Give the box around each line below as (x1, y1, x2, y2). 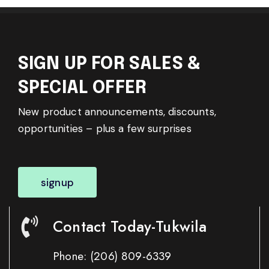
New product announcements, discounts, (18, 105, 216, 119)
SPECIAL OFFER (18, 79, 147, 98)
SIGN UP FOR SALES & (18, 55, 201, 74)
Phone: (53, 247, 91, 264)
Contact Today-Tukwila (53, 215, 207, 237)
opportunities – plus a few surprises (18, 122, 192, 136)
